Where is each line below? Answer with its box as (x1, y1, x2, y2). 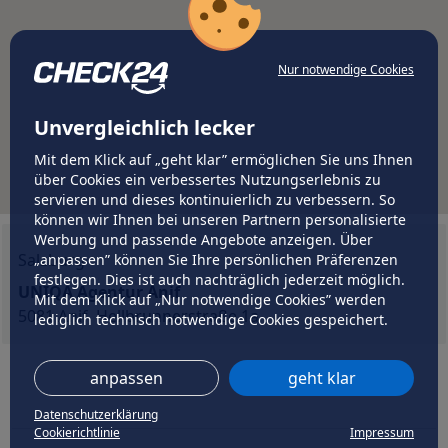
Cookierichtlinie (34, 424, 120, 441)
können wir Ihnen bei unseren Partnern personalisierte (34, 210, 406, 229)
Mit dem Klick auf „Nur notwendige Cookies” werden (34, 290, 386, 309)
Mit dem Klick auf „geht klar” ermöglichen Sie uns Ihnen (34, 150, 413, 169)
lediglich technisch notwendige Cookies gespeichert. (34, 310, 388, 329)
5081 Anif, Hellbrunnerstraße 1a (18, 305, 259, 327)
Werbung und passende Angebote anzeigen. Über (34, 230, 373, 249)
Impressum (350, 424, 414, 441)
